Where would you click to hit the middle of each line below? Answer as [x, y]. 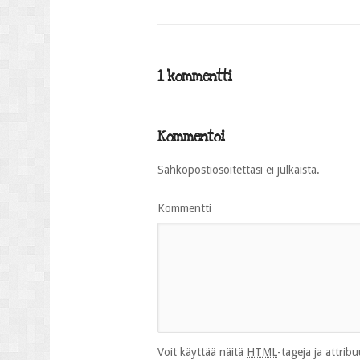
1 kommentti [194, 77]
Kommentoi [191, 137]
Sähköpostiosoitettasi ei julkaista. [239, 170]
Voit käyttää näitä [202, 352]
